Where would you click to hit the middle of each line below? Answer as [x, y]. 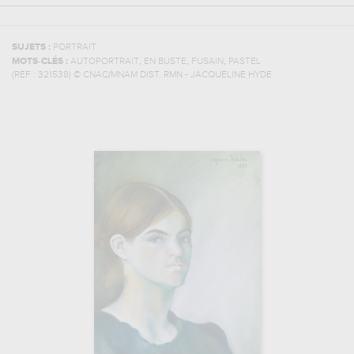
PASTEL [245, 62]
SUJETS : [32, 47]
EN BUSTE [165, 62]
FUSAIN [207, 62]
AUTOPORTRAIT [105, 62]
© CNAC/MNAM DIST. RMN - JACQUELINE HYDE [173, 75]
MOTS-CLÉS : [41, 62]
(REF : [25, 75]
